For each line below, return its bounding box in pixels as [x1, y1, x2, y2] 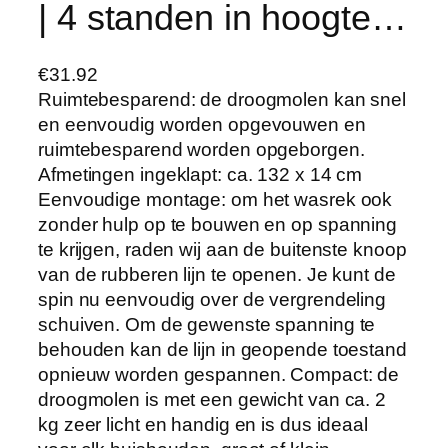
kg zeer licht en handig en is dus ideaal [38, 414, 368, 436]
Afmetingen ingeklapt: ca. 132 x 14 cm [38, 164, 363, 186]
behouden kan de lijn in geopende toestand [38, 339, 407, 361]
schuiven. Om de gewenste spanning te [38, 314, 376, 336]
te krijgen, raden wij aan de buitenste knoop [38, 239, 407, 261]
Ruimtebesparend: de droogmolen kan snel [38, 89, 407, 111]
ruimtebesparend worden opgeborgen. [38, 139, 365, 161]
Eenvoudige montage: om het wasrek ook [38, 189, 393, 211]
